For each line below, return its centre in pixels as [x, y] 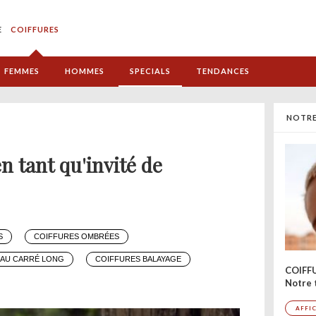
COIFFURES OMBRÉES [77, 236]
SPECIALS [150, 71]
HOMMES [85, 71]
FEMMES [22, 71]
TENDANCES [223, 71]
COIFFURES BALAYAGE [138, 259]
